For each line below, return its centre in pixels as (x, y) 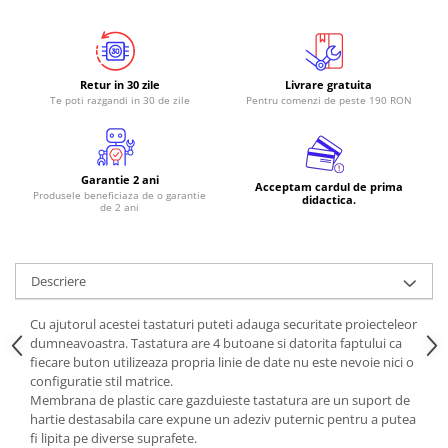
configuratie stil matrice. (101, 380)
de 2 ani (119, 206)
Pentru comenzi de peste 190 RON (328, 99)
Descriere (58, 280)
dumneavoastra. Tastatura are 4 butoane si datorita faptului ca (216, 342)
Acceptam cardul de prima (328, 186)
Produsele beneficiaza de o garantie (119, 194)
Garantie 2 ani (119, 179)
